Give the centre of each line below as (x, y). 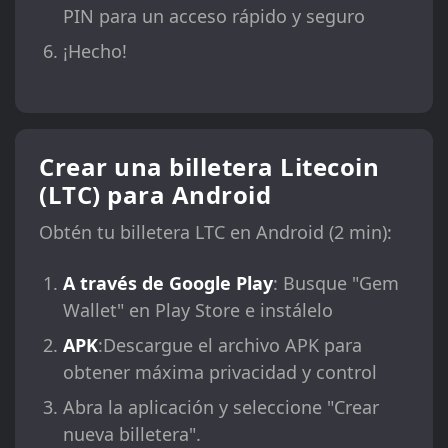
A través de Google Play (168, 283)
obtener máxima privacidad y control (220, 372)
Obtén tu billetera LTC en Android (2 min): (215, 232)
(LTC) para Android (155, 195)
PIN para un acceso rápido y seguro (214, 16)
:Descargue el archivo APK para (230, 345)
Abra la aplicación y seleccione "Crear (221, 407)
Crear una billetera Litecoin (209, 167)
